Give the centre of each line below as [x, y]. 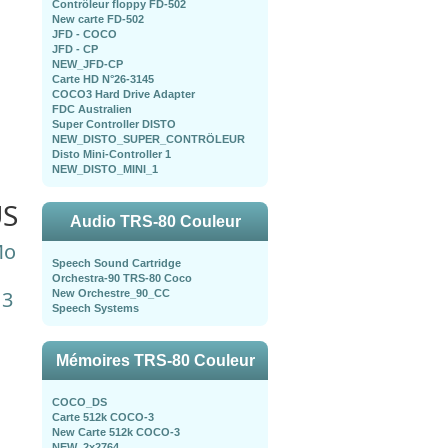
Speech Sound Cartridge [116, 263]
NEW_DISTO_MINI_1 [105, 169]
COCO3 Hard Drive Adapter [123, 94]
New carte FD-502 [98, 19]
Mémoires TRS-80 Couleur [155, 360]
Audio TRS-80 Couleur [155, 221]
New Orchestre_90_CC [111, 293]
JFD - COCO [84, 34]
